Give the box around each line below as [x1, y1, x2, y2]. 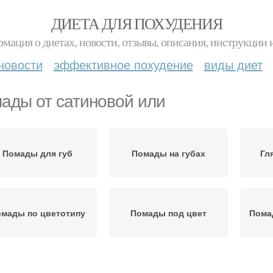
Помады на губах [132, 147, 205, 159]
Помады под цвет [130, 207, 207, 219]
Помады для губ [2, 147, 73, 159]
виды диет [204, 55, 263, 73]
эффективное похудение [53, 55, 193, 73]
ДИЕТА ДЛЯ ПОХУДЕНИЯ [51, 13, 222, 34]
